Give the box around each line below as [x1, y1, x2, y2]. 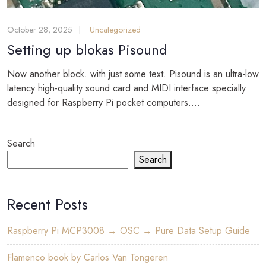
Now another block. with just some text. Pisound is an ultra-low [7, 66, 259, 81]
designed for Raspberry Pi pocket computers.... [7, 95, 200, 109]
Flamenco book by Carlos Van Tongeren [7, 250, 168, 264]
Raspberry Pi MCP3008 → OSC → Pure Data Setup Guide [7, 223, 250, 237]
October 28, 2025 [7, 23, 72, 36]
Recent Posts [7, 193, 88, 215]
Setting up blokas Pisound [7, 39, 167, 60]
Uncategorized [90, 23, 141, 36]
